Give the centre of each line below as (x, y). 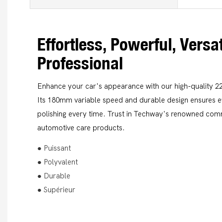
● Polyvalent (57, 162)
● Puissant (54, 148)
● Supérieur (56, 190)
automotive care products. (81, 128)
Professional (82, 63)
